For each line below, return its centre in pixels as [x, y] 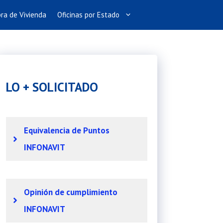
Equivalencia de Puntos [66, 130]
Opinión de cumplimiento [70, 192]
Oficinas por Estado [88, 15]
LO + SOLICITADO [52, 87]
